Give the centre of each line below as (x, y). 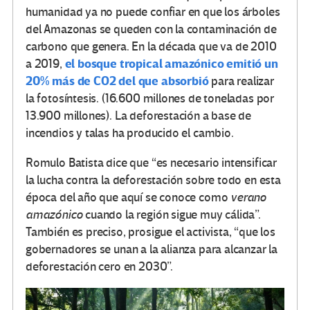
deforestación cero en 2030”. (99, 266)
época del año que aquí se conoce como (128, 197)
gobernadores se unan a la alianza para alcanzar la (152, 249)
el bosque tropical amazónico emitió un (171, 64)
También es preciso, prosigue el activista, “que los (151, 232)
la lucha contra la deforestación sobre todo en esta (153, 180)
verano (249, 197)
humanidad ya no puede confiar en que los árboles (153, 12)
